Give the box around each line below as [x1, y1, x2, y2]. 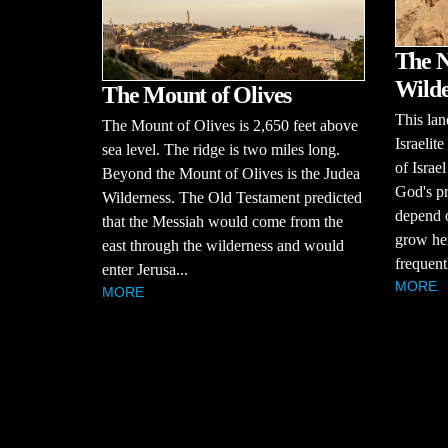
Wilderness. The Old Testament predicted [102, 188, 362, 206]
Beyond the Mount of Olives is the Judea [102, 164, 360, 182]
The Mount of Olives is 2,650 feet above [102, 116, 358, 134]
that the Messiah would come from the [102, 212, 343, 230]
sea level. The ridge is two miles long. [102, 140, 340, 158]
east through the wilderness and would [102, 236, 344, 254]
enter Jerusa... [102, 260, 188, 278]
